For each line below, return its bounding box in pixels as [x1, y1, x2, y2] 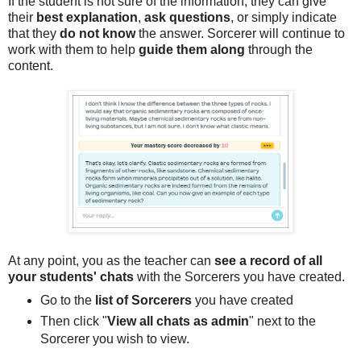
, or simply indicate [230, 10, 337, 24]
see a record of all [211, 253, 322, 268]
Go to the [39, 293, 92, 307]
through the [245, 42, 313, 56]
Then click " [39, 313, 107, 328]
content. [8, 58, 53, 73]
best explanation [36, 10, 138, 24]
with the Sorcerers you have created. [134, 269, 345, 284]
